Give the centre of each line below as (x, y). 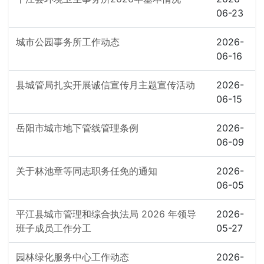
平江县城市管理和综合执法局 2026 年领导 (106, 214)
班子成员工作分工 (54, 228)
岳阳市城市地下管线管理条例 (77, 128)
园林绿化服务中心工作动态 (72, 257)
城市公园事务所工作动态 (68, 42)
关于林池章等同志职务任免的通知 (87, 171)
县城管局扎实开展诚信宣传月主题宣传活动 (105, 85)
